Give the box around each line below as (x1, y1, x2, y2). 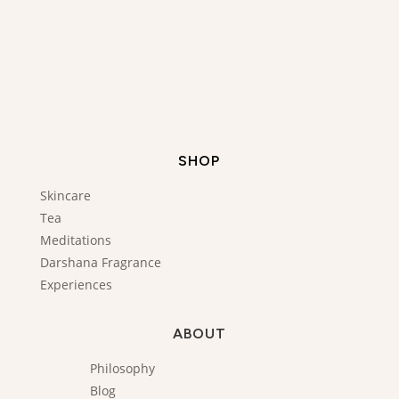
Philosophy (89, 359, 155, 377)
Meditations (39, 231, 111, 248)
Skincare (39, 186, 91, 204)
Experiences (39, 275, 112, 293)
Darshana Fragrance (39, 253, 161, 271)
